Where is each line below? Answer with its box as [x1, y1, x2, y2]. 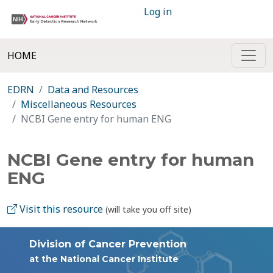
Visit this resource [17, 202, 103, 216]
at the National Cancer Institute [29, 253, 179, 264]
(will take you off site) [105, 204, 191, 215]
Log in [144, 5, 172, 18]
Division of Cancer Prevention [29, 238, 186, 250]
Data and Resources [48, 83, 138, 96]
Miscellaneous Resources [21, 97, 136, 111]
